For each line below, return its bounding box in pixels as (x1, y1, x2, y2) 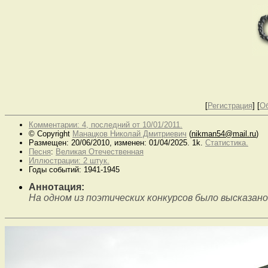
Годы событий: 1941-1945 (29, 165, 120, 174)
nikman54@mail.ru (191, 129, 256, 138)
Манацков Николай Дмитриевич (72, 129, 187, 138)
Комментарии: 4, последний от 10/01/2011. (29, 120, 182, 129)
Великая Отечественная (56, 147, 144, 156)
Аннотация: (29, 181, 84, 192)
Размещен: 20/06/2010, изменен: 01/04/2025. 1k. (29, 138, 205, 147)
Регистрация (207, 100, 252, 110)
